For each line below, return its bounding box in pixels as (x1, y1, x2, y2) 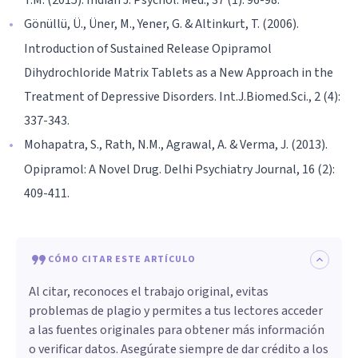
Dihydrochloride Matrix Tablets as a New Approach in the (24, 63, 333, 82)
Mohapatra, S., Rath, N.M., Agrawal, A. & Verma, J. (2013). (24, 135, 328, 153)
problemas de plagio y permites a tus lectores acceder (29, 301, 323, 320)
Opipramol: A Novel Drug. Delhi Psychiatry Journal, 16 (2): (24, 160, 335, 178)
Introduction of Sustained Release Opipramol (24, 39, 272, 58)
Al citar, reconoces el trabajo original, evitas (29, 282, 268, 300)
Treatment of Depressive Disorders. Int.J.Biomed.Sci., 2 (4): (24, 87, 340, 105)
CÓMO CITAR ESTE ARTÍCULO (48, 252, 196, 266)
